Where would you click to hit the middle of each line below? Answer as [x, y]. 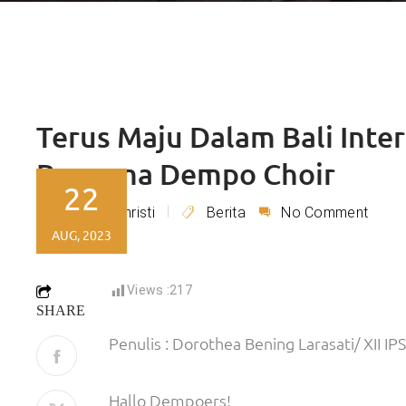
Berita [226, 213]
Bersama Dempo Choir [186, 174]
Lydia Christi [116, 213]
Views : [149, 290]
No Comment [325, 213]
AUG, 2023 [82, 235]
